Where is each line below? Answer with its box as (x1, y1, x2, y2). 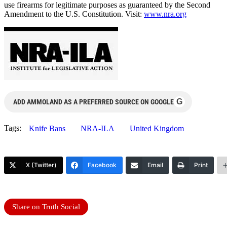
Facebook (88, 161, 117, 169)
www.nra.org (144, 10, 186, 19)
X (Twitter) (26, 161, 57, 169)
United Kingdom (130, 124, 184, 133)
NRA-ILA (81, 124, 115, 133)
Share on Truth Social (12, 203, 80, 211)
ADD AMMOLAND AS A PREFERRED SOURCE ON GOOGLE (13, 98, 174, 106)
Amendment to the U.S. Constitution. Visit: (4, 10, 144, 19)
